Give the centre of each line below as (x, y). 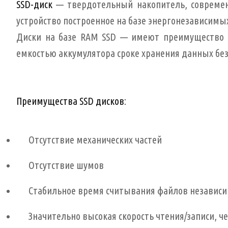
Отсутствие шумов (66, 165)
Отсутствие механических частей (95, 140)
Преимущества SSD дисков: (71, 101)
